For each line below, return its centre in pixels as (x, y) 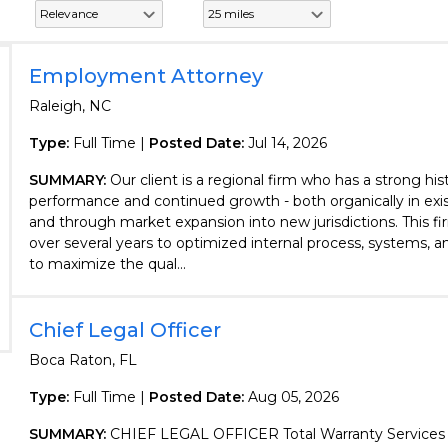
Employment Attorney (145, 76)
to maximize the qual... (107, 264)
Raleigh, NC (69, 106)
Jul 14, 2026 (287, 143)
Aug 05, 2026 (293, 397)
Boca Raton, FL (82, 360)
